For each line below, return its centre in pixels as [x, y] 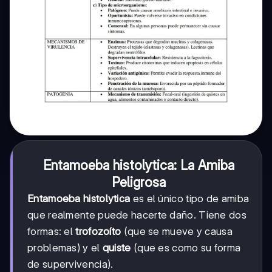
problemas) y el [65, 248]
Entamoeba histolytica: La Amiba [138, 165]
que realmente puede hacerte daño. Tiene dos [137, 215]
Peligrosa [138, 182]
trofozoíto [98, 232]
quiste [117, 248]
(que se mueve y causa [177, 232]
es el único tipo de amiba [190, 199]
